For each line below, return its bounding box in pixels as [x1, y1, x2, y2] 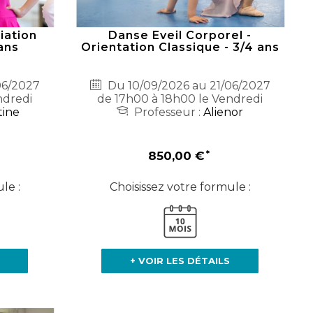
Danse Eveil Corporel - [108, 29, 252, 43]
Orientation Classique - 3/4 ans [80, 41, 279, 54]
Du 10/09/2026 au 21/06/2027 [104, 79, 270, 93]
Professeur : [131, 105, 204, 119]
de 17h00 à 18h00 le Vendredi [97, 92, 263, 106]
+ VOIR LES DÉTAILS [130, 255, 231, 267]
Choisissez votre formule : [109, 180, 251, 194]
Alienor [203, 105, 244, 119]
